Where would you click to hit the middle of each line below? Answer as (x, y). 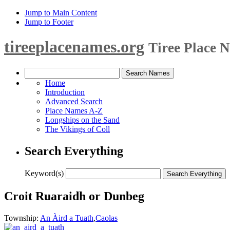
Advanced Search (74, 101)
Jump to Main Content (61, 13)
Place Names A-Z (74, 110)
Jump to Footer (49, 22)
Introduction (65, 92)
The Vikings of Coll (78, 129)
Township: (22, 218)
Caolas (107, 218)
